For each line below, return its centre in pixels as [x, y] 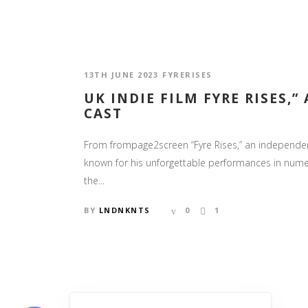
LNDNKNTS [124, 210]
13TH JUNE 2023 [121, 75]
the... [94, 181]
